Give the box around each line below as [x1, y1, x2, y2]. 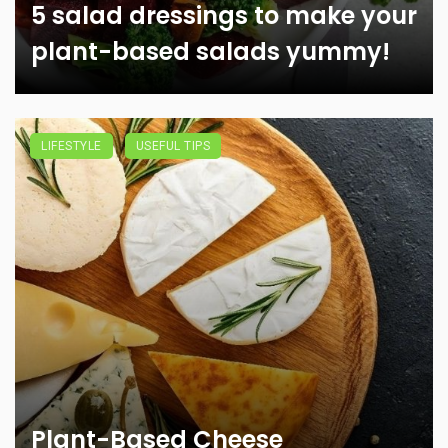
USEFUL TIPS [135, 139, 210, 154]
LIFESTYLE [41, 139, 102, 154]
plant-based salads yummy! [31, 35, 390, 69]
